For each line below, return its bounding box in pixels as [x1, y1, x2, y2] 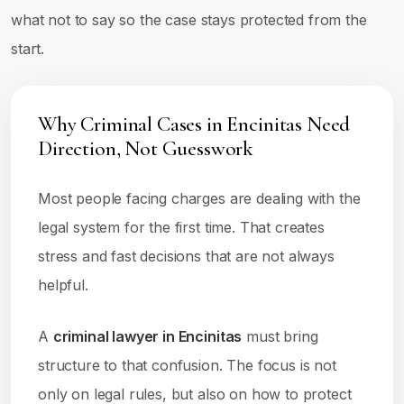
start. [11, 40, 45, 58]
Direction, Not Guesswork [38, 136, 254, 161]
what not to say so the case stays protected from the [11, 11, 367, 29]
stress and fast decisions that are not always [38, 247, 335, 265]
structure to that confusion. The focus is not [38, 356, 336, 374]
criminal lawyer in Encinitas [52, 327, 243, 345]
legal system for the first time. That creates [38, 218, 325, 236]
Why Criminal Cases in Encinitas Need [38, 112, 351, 137]
